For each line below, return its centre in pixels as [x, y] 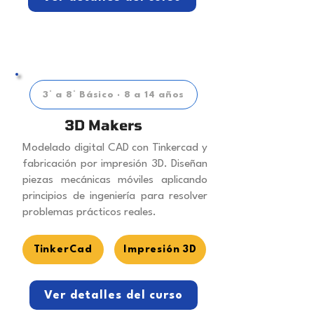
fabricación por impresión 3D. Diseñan [115, 164]
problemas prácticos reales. [89, 213]
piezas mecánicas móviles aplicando [115, 180]
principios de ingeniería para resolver [115, 197]
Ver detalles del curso [114, 295]
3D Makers [103, 125]
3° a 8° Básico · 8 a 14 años [114, 95]
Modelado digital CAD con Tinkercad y [115, 148]
